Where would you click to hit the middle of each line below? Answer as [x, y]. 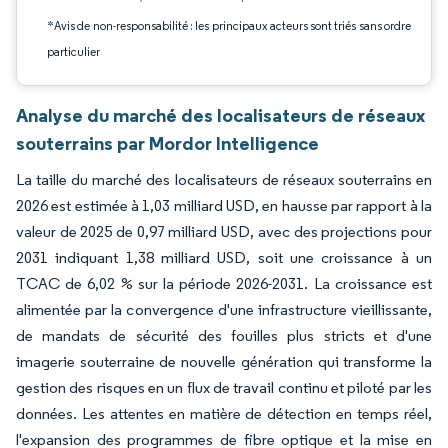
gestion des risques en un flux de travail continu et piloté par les [224, 387]
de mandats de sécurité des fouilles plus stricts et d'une [224, 335]
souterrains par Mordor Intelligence [167, 143]
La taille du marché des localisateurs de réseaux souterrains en [224, 179]
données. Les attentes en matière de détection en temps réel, [224, 413]
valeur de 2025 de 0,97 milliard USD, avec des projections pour [224, 231]
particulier [73, 51]
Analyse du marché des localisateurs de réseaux [220, 115]
